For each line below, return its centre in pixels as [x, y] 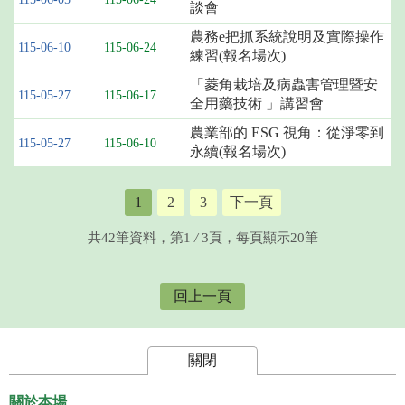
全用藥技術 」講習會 [257, 104]
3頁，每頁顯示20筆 [259, 238]
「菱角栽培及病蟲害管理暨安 [284, 85]
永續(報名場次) [238, 152]
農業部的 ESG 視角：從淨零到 [287, 133]
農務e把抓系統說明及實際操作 [287, 37]
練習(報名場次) [238, 56]
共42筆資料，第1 [139, 238]
